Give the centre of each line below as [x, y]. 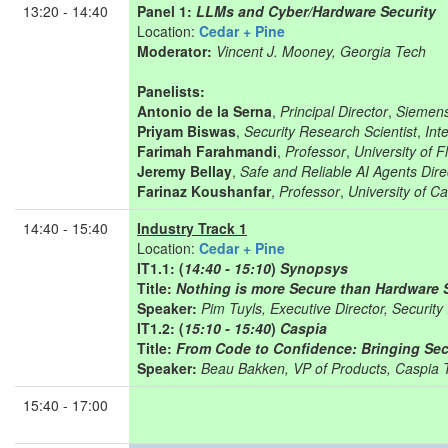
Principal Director [334, 111]
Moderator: [176, 51]
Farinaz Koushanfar [204, 191]
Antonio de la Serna [204, 111]
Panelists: [171, 91]
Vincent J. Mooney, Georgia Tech [321, 51]
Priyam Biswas [186, 131]
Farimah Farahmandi [207, 151]
